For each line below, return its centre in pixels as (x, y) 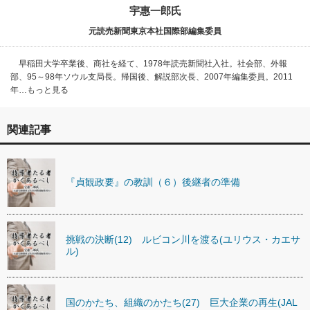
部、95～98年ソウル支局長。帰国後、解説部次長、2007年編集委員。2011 (152, 76)
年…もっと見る (39, 90)
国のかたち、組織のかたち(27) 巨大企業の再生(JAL (182, 302)
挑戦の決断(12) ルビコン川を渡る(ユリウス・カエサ (183, 239)
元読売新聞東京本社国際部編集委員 (155, 31)
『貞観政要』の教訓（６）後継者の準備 (153, 182)
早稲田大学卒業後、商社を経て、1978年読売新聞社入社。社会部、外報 (149, 63)
